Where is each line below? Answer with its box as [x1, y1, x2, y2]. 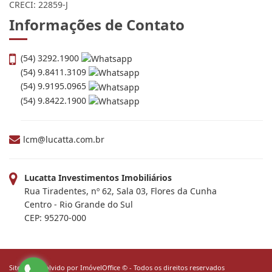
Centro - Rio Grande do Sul [24, 245, 133, 257]
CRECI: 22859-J [9, 45, 68, 57]
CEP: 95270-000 [24, 258, 86, 270]
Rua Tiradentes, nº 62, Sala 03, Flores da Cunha [24, 231, 217, 243]
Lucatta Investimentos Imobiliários [24, 218, 172, 230]
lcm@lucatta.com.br [23, 180, 105, 192]
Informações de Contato [9, 61, 185, 81]
